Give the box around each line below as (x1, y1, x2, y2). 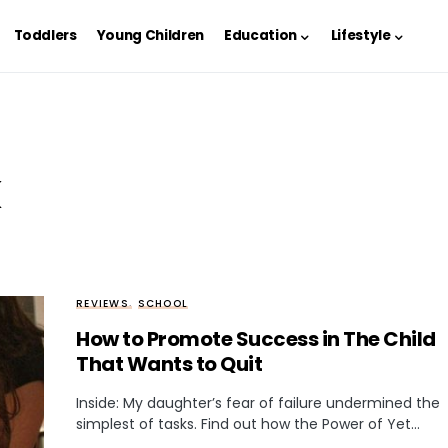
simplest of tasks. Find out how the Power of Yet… (76, 414, 420, 434)
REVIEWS (76, 296, 129, 311)
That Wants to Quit (76, 350, 262, 378)
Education (224, 26, 297, 45)
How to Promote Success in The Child (76, 325, 436, 353)
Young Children (96, 26, 205, 45)
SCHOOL (137, 296, 188, 311)
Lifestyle (330, 26, 391, 45)
